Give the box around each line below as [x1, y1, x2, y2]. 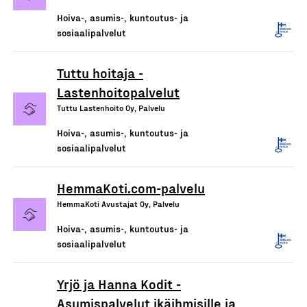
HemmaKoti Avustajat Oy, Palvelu [57, 198, 180, 208]
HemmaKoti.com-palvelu [57, 179, 205, 196]
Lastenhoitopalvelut [57, 83, 180, 100]
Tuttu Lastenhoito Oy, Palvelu [57, 102, 165, 112]
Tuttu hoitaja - [57, 64, 143, 81]
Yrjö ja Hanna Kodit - [57, 275, 181, 292]
